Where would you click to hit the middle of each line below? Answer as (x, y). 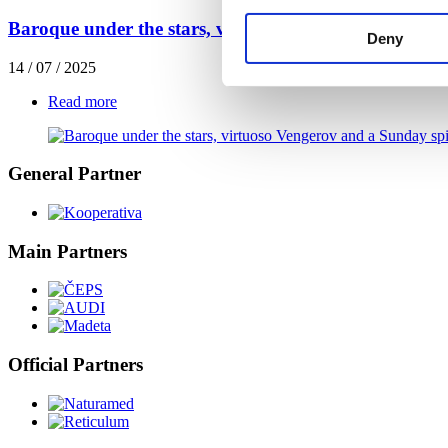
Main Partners (67, 251)
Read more (82, 101)
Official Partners (75, 365)
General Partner (74, 174)
